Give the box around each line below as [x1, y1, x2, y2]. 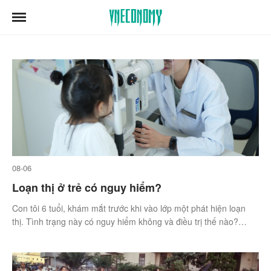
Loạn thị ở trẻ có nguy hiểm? [12, 180, 162, 195]
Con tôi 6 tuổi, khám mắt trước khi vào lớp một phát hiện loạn [12, 202, 246, 214]
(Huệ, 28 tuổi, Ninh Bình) [12, 229, 107, 241]
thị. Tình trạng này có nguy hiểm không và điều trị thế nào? [12, 215, 238, 227]
